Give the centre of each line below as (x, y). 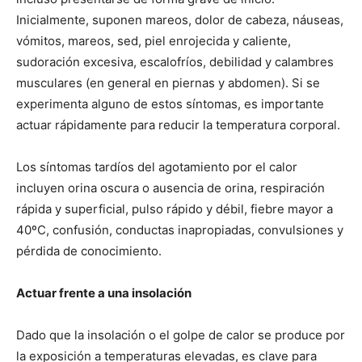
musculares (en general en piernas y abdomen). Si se (168, 82)
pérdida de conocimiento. (89, 250)
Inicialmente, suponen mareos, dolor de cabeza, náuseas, (180, 19)
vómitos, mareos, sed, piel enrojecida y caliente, (154, 40)
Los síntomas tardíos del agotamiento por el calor (157, 166)
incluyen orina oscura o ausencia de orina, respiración (170, 187)
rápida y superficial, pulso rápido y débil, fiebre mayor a (175, 208)
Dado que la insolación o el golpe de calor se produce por (181, 335)
